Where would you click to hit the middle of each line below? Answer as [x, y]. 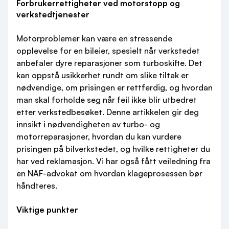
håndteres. [37, 186]
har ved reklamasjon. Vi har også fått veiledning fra [113, 161]
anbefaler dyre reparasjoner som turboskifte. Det [109, 63]
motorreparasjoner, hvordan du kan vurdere [99, 136]
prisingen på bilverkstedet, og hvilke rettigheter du [113, 149]
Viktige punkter [47, 210]
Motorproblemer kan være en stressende [94, 38]
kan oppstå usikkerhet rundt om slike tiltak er [102, 75]
